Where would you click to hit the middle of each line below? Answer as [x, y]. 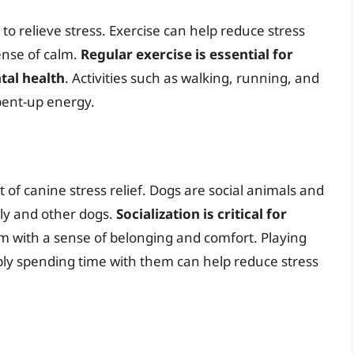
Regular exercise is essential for [187, 55]
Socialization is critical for [201, 213]
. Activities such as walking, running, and [192, 78]
